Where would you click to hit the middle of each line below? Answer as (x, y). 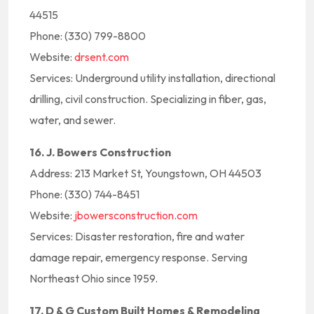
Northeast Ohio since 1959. (94, 278)
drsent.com (102, 57)
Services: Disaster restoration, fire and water (137, 236)
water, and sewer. (73, 120)
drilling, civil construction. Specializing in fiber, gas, (148, 99)
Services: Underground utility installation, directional (152, 78)
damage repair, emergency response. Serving (138, 257)
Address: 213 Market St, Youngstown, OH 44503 (145, 173)
